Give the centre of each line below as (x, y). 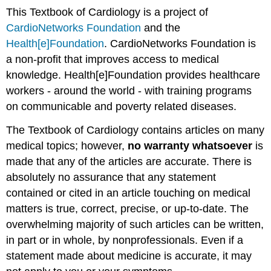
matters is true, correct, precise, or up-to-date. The (128, 208)
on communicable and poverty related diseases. (122, 106)
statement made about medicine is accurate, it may (129, 256)
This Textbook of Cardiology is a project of (107, 12)
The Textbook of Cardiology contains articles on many (135, 130)
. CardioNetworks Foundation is (180, 43)
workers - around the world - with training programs (129, 90)
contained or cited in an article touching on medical (129, 193)
